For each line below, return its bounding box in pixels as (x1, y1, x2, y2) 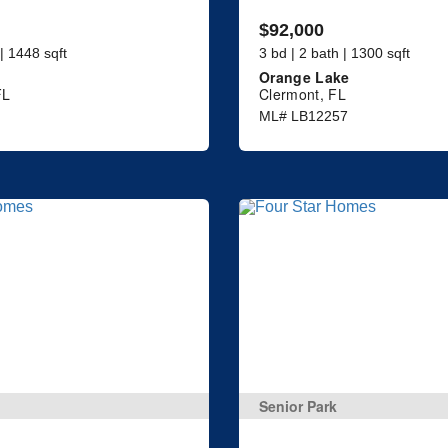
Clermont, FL (259, 83, 346, 104)
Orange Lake (259, 66, 350, 87)
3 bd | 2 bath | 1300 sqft (259, 44, 410, 61)
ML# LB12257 (259, 107, 348, 124)
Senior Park (259, 396, 337, 417)
